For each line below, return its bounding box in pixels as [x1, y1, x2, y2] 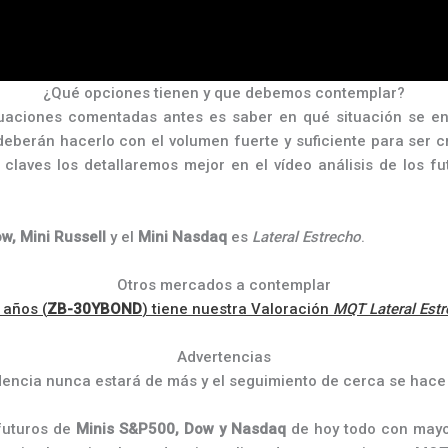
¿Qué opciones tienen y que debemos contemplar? [43, 84, 405, 102]
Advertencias [177, 348, 271, 366]
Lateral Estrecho [252, 228, 361, 246]
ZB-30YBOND [47, 300, 142, 318]
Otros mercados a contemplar [117, 276, 331, 294]
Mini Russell [20, 228, 106, 246]
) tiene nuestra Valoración [142, 300, 333, 318]
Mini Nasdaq [134, 228, 227, 246]
